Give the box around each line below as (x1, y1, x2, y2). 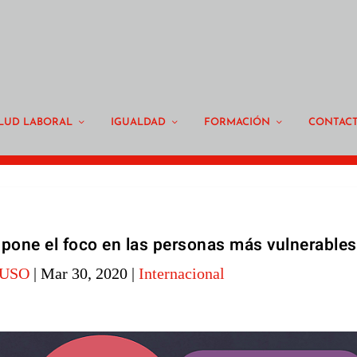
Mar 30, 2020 (41, 265, 128, 283)
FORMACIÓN (204, 116, 270, 127)
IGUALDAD (111, 116, 166, 127)
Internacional (139, 265, 226, 283)
